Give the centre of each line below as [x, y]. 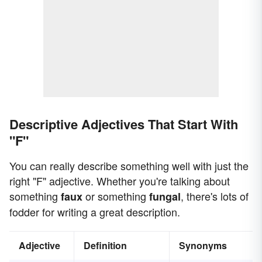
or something [116, 196]
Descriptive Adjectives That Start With [124, 124]
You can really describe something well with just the [129, 166]
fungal [165, 197]
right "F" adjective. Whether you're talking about [120, 181]
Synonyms [203, 246]
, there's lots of [215, 196]
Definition [105, 246]
